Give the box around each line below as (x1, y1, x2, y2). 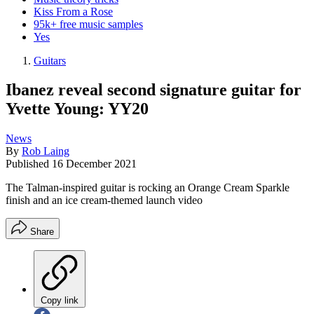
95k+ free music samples (34, 18, 143, 30)
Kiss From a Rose (34, 5, 113, 18)
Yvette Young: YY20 (6, 100, 149, 118)
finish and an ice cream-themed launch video (6, 194, 203, 207)
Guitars (34, 54, 66, 67)
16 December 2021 (52, 158, 137, 170)
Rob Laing (22, 145, 69, 158)
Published (6, 158, 52, 170)
